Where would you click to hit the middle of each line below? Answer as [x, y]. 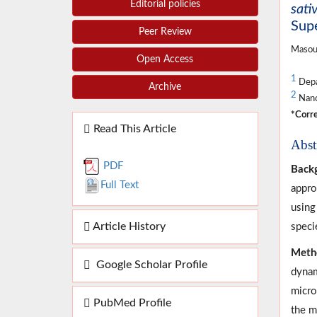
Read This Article [133, 129]
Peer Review [165, 32]
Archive [165, 87]
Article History [128, 227]
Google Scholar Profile [149, 265]
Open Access [165, 60]
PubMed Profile [131, 303]
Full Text [120, 185]
